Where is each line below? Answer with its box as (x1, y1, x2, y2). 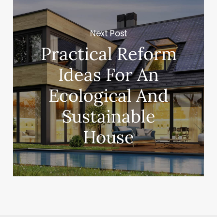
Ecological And (48, 84, 169, 107)
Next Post (90, 27, 127, 39)
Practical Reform (40, 43, 177, 65)
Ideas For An (58, 63, 159, 86)
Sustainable (62, 105, 155, 128)
